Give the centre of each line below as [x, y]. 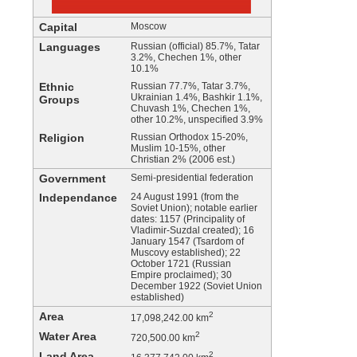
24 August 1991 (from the [185, 197]
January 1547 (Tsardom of [187, 241]
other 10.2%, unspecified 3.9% [197, 120]
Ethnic [57, 87]
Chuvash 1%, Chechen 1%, [190, 108]
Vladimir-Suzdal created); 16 [192, 230]
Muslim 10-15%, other [178, 148]
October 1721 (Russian [181, 264]
